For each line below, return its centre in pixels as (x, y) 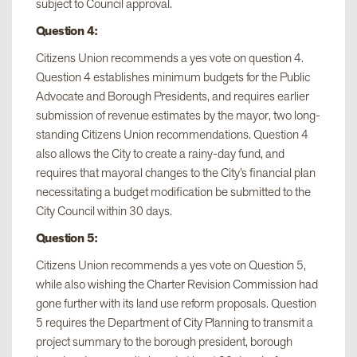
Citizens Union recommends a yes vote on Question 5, (171, 265)
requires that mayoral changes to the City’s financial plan (176, 173)
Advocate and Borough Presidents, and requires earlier (173, 96)
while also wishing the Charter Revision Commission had (177, 284)
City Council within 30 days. (104, 211)
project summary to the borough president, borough (164, 341)
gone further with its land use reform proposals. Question (176, 303)
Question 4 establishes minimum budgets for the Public (173, 77)
